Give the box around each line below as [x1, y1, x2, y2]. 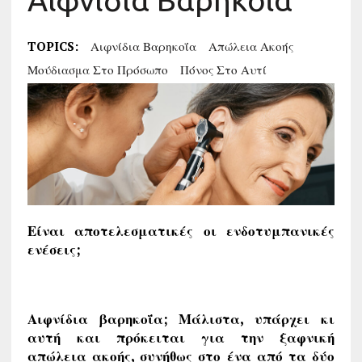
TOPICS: [27, 38, 78, 54]
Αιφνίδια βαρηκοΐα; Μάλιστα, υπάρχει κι [27, 309, 335, 328]
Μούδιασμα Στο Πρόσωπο [27, 61, 168, 78]
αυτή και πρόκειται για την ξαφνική [27, 327, 335, 347]
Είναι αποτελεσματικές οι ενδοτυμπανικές [27, 221, 335, 240]
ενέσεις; [27, 239, 81, 259]
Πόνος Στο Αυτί [179, 61, 267, 78]
